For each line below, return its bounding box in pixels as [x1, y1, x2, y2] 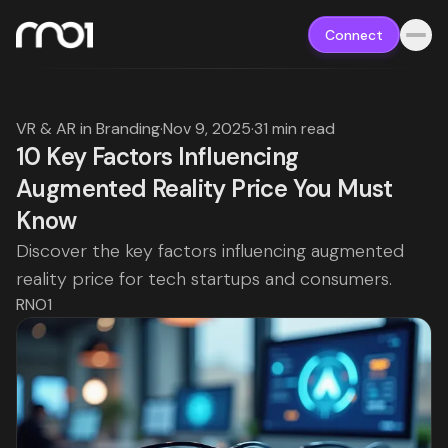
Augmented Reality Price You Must [16, 173, 393, 204]
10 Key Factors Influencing [16, 141, 299, 172]
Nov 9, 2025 [163, 118, 251, 139]
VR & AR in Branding [16, 118, 160, 139]
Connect [325, 26, 383, 44]
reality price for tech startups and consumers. [16, 267, 392, 291]
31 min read [254, 118, 335, 139]
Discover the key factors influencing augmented [16, 239, 404, 263]
